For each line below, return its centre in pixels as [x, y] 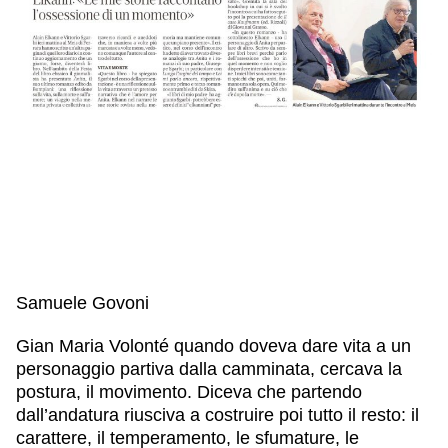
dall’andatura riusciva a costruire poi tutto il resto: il [217, 414]
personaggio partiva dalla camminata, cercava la [209, 368]
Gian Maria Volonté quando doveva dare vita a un [213, 345]
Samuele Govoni [82, 302]
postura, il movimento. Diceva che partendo [189, 391]
